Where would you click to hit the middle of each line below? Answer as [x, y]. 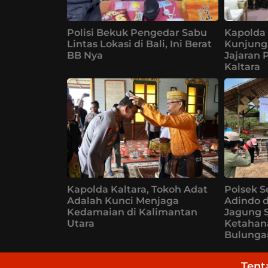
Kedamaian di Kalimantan [132, 212]
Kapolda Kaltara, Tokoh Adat [137, 190]
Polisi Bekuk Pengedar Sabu [137, 32]
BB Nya [85, 55]
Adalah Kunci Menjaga [123, 201]
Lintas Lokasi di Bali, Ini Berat [139, 44]
